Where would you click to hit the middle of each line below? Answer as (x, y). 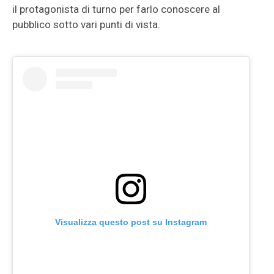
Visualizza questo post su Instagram (131, 222)
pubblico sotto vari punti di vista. (86, 24)
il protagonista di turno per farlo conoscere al (116, 9)
